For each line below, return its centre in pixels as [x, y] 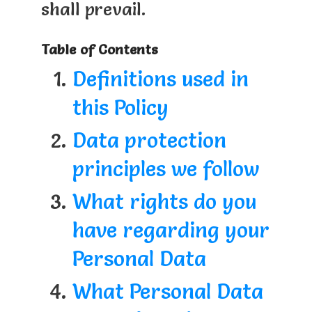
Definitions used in [160, 79]
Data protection [149, 140]
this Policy [120, 107]
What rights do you [164, 201]
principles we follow [165, 169]
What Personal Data [167, 291]
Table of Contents [99, 49]
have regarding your [171, 230]
